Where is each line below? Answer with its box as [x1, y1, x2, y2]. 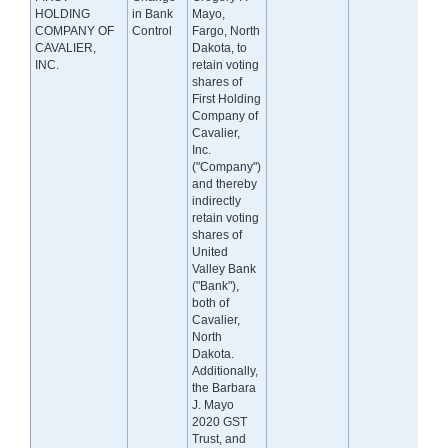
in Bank [132, 7, 173, 22]
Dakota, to [192, 41, 248, 56]
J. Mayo [192, 398, 235, 413]
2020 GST [192, 415, 248, 430]
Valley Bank [192, 262, 257, 277]
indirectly [192, 194, 242, 209]
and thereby [192, 177, 258, 192]
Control [132, 24, 172, 39]
